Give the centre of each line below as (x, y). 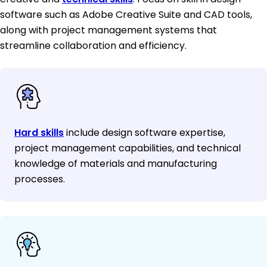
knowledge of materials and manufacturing (116, 164)
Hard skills (39, 133)
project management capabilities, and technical (128, 148)
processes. (40, 179)
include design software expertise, (145, 133)
